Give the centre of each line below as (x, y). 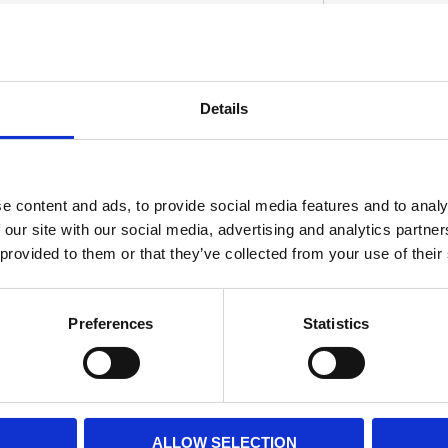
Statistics (336, 323)
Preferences (111, 323)
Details (224, 108)
